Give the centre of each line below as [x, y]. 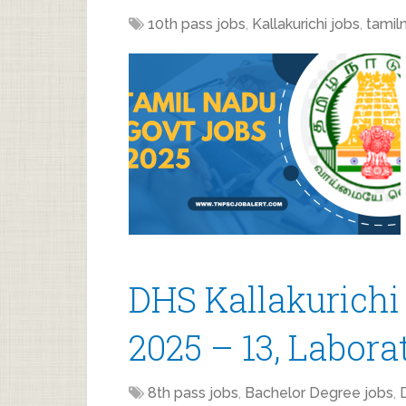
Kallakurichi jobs [306, 24]
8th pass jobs [193, 393]
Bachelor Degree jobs [319, 393]
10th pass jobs [197, 24]
